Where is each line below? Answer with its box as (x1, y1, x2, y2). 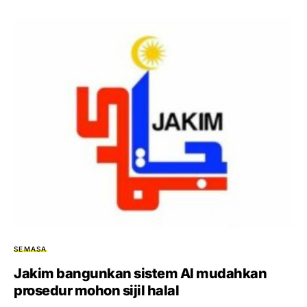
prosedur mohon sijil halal (14, 282, 179, 299)
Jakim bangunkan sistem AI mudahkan (14, 265, 267, 282)
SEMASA (14, 244, 47, 253)
